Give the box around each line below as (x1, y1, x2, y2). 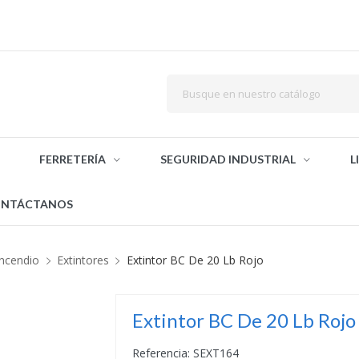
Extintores (57, 252, 109, 268)
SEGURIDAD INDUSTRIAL (160, 152, 296, 166)
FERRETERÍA (39, 152, 106, 166)
